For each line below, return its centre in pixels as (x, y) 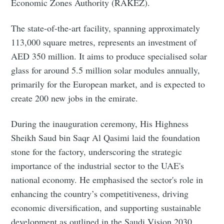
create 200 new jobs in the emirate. (75, 98)
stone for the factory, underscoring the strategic (97, 152)
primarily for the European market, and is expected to (108, 84)
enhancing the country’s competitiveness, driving (100, 194)
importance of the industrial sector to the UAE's (98, 166)
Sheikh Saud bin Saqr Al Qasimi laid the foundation (106, 138)
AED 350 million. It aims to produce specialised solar (109, 56)
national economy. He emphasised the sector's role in (107, 180)
